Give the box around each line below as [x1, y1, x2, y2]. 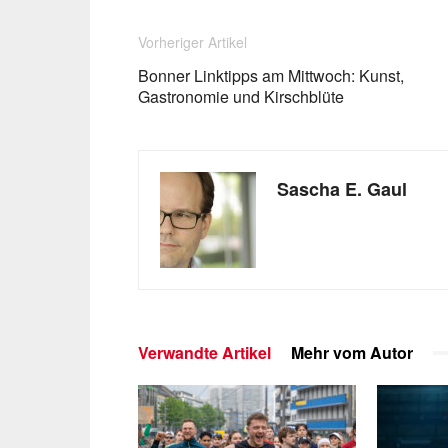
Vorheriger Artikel [138, 32, 247, 52]
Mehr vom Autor [291, 341, 413, 364]
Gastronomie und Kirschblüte [138, 85, 344, 108]
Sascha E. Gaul [277, 176, 407, 202]
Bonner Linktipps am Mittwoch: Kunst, [138, 64, 404, 87]
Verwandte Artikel [138, 341, 271, 364]
